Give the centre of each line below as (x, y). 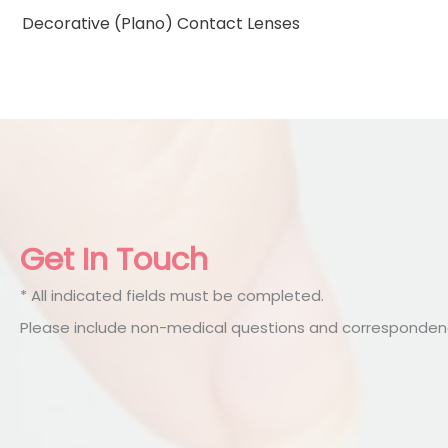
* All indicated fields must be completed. (172, 295)
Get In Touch (114, 258)
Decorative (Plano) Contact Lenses (161, 23)
